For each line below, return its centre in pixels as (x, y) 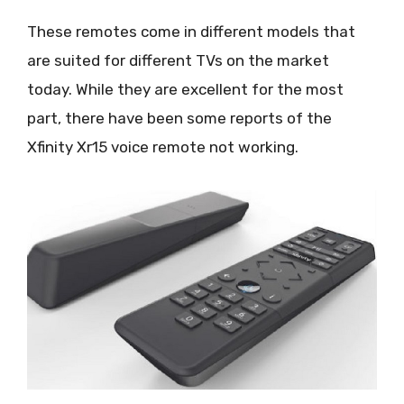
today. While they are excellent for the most (185, 89)
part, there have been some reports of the (179, 118)
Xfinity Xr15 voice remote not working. (163, 147)
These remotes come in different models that (191, 31)
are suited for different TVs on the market (178, 60)
